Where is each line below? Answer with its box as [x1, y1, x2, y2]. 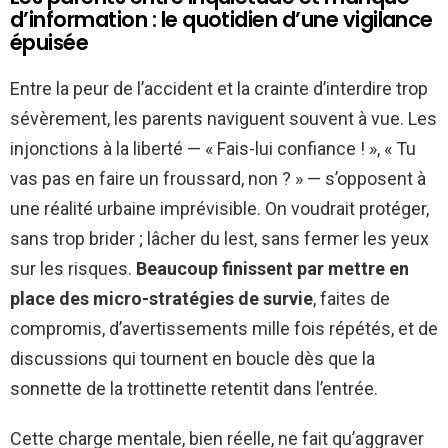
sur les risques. [10, 258, 136, 280]
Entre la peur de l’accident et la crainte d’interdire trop [10, 78, 428, 100]
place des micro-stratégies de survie [10, 288, 313, 310]
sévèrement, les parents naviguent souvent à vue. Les [10, 108, 437, 130]
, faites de [313, 288, 390, 310]
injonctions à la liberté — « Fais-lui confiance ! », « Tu [10, 138, 416, 160]
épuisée [10, 28, 89, 58]
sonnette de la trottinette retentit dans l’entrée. [10, 378, 378, 400]
